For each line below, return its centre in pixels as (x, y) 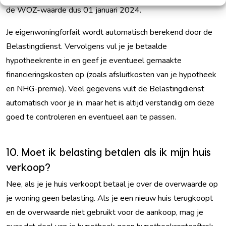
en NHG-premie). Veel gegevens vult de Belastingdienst (105, 89)
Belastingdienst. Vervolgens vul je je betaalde (87, 46)
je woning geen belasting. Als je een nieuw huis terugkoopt (109, 198)
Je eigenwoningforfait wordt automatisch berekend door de (109, 32)
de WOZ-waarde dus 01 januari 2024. (74, 10)
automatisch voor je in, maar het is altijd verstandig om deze (110, 103)
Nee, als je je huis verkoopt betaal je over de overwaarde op (112, 184)
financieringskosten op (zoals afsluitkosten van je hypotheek (111, 75)
